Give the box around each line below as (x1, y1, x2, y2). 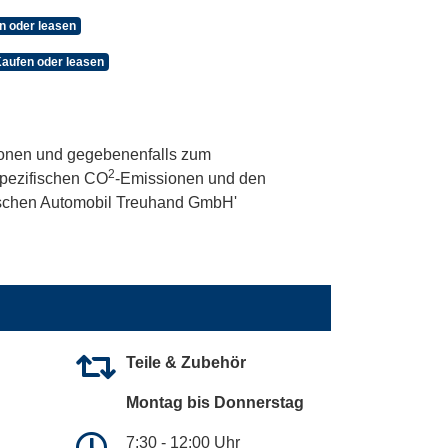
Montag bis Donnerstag (126, 394, 304, 412)
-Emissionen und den (115, 170, 266, 188)
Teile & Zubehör (126, 354, 246, 372)
